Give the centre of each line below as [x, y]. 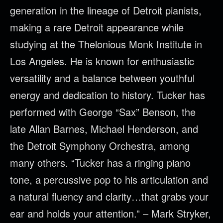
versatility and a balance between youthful [102, 78]
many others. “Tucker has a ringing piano [100, 163]
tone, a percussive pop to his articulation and [109, 179]
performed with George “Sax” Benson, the [103, 112]
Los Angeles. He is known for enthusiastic [102, 61]
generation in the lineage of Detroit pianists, [106, 10]
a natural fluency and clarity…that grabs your [109, 196]
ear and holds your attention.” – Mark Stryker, [111, 213]
